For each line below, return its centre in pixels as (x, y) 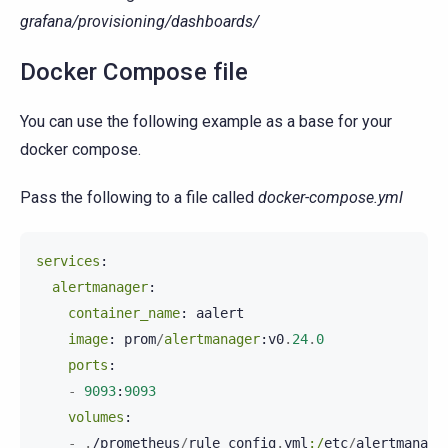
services (68, 260)
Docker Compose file (134, 71)
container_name (124, 312)
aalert (220, 312)
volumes (96, 416)
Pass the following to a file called (139, 197)
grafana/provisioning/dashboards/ (139, 21)
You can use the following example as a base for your (206, 121)
